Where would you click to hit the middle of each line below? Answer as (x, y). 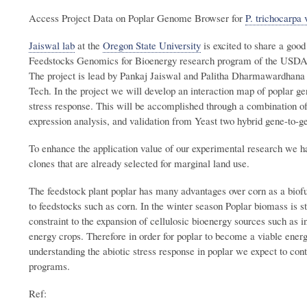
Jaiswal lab (52, 46)
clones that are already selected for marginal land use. (139, 163)
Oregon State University (152, 46)
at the (89, 46)
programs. (49, 266)
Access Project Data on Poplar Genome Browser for (137, 18)
